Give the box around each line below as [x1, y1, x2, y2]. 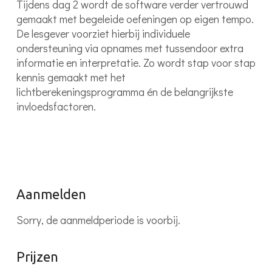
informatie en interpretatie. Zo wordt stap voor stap [16, 55, 256, 70]
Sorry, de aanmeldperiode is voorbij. [16, 212, 180, 228]
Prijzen [16, 248, 58, 264]
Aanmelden [16, 186, 86, 202]
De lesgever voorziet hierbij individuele [16, 25, 190, 41]
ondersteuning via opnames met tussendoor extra [16, 40, 243, 55]
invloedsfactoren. [16, 98, 96, 114]
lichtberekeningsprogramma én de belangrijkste [16, 84, 233, 99]
